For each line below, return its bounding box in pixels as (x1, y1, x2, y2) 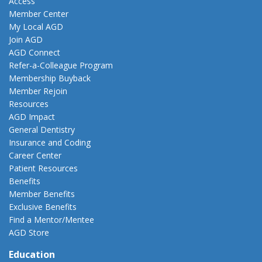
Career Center (9, 149, 61, 161)
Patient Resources (9, 162, 78, 174)
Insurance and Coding (9, 136, 91, 148)
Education (9, 247, 55, 261)
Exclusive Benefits (9, 201, 77, 212)
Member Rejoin (9, 85, 67, 96)
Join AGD (9, 33, 43, 45)
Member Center (9, 8, 68, 19)
